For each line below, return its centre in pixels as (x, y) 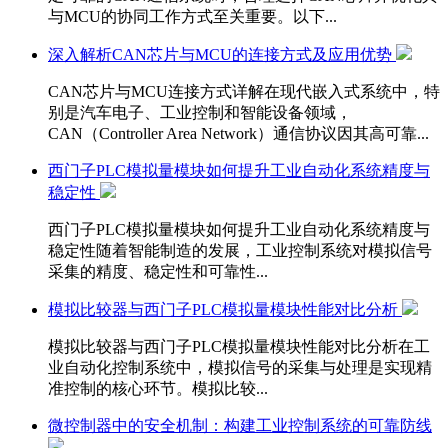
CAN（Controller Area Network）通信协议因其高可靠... (238, 133)
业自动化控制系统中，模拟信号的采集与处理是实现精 (240, 367)
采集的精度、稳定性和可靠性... (158, 271)
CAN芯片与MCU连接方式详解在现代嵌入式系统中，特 (244, 91)
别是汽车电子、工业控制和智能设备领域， (200, 112)
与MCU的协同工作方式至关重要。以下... (192, 16)
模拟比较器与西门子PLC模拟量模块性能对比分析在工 (239, 346)
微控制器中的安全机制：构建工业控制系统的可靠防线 (240, 425)
